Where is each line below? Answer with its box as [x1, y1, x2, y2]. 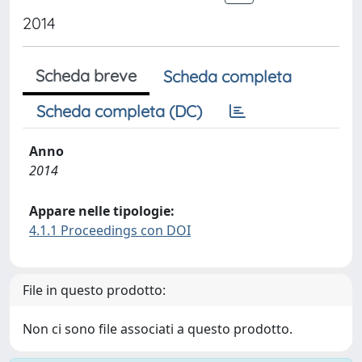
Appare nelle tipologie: [29, 202, 175, 220]
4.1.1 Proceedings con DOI [29, 221, 191, 239]
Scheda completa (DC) [36, 101, 202, 121]
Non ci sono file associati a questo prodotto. [23, 320, 293, 338]
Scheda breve [36, 65, 137, 86]
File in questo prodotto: [23, 281, 166, 299]
